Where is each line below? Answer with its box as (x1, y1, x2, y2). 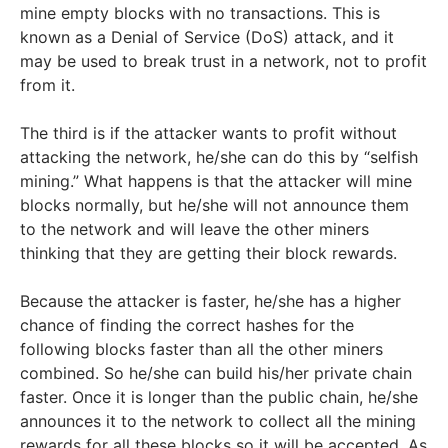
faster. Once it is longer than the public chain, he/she (20, 386, 418, 407)
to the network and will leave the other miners (20, 218, 369, 239)
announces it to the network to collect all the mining (20, 410, 416, 431)
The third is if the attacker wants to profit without (20, 122, 397, 143)
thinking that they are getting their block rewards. (20, 242, 397, 263)
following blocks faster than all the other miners (20, 338, 383, 359)
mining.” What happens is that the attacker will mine (20, 170, 412, 191)
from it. (20, 74, 75, 95)
